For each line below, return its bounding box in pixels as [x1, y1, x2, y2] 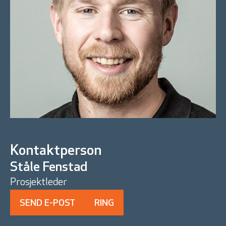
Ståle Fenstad [10, 161, 87, 175]
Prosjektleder [10, 178, 67, 188]
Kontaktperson [10, 144, 101, 159]
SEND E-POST [20, 199, 75, 209]
